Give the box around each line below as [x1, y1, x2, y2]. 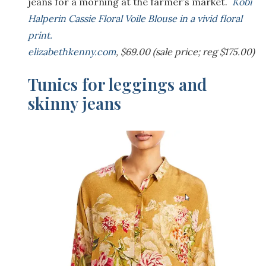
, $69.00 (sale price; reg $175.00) [116, 46, 255, 58]
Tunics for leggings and [28, 73, 207, 96]
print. [28, 29, 55, 42]
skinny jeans [28, 92, 121, 115]
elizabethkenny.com [28, 46, 116, 58]
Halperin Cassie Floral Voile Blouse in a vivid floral [28, 12, 242, 25]
